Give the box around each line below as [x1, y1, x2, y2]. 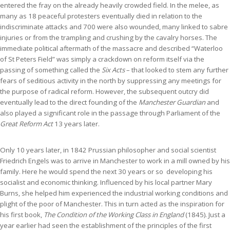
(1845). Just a [184, 209, 225, 219]
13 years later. [53, 119, 100, 128]
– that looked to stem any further [125, 65, 228, 74]
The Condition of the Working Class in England [44, 209, 184, 219]
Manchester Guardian [139, 97, 205, 107]
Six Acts [102, 65, 125, 74]
